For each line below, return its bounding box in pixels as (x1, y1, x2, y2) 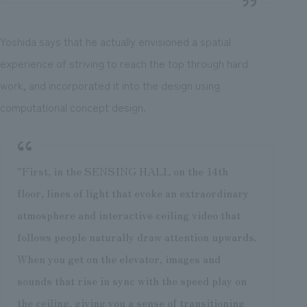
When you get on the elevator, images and (16, 250, 221, 267)
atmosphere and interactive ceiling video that (16, 206, 241, 223)
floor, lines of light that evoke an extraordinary (16, 184, 249, 201)
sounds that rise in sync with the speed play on (16, 272, 247, 289)
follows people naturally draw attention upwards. (16, 228, 257, 245)
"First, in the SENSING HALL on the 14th (16, 162, 228, 180)
